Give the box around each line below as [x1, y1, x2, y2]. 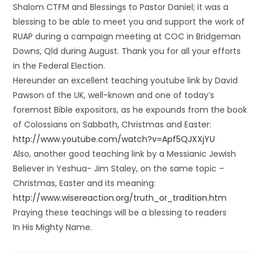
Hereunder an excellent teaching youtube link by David [13, 75, 238, 86]
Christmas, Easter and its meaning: [13, 177, 156, 189]
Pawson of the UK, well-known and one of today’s [13, 89, 215, 101]
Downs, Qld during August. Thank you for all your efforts [13, 45, 241, 57]
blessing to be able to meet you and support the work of [13, 16, 245, 28]
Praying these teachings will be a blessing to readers [13, 207, 227, 218]
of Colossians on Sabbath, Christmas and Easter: [13, 119, 212, 130]
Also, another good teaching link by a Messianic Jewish [13, 148, 237, 160]
